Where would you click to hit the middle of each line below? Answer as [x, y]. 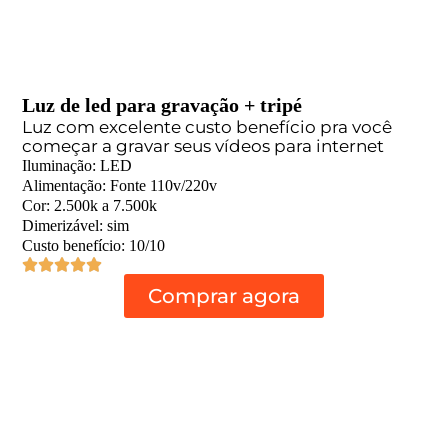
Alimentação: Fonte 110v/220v [120, 185]
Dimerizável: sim [76, 225]
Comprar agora [224, 295]
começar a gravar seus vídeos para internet [203, 145]
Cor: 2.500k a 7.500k [90, 205]
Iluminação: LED [77, 165]
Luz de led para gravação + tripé [162, 104]
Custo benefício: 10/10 [94, 245]
